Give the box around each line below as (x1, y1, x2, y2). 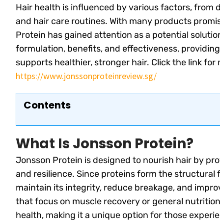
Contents (24, 98, 71, 112)
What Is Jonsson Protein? (16, 134, 193, 153)
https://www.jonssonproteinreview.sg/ (16, 70, 157, 82)
